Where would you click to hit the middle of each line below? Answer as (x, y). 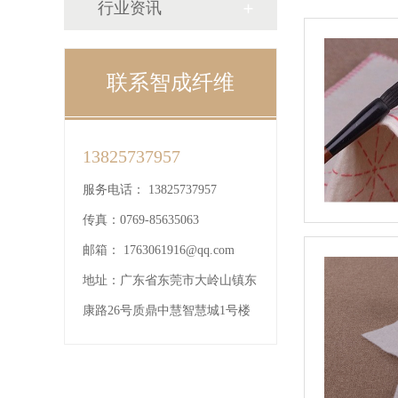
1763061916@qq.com (179, 250)
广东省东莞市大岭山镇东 (188, 280)
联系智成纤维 (171, 83)
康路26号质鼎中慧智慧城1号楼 (167, 310)
